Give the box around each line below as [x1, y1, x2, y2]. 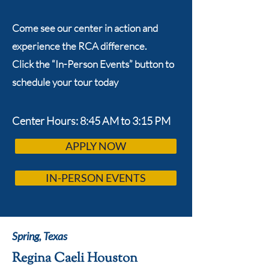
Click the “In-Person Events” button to [12, 58, 174, 70]
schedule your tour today [12, 76, 118, 88]
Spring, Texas [12, 229, 67, 243]
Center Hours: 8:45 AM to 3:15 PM [12, 114, 171, 127]
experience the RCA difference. [12, 40, 147, 52]
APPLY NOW [65, 139, 126, 153]
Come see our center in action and [12, 22, 158, 34]
